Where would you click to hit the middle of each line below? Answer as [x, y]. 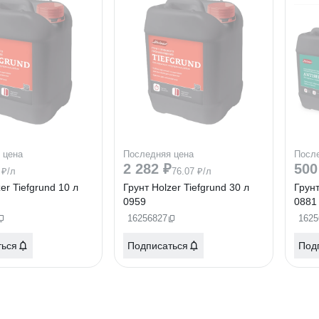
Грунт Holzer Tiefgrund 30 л [186, 187]
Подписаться [158, 246]
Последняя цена [158, 154]
